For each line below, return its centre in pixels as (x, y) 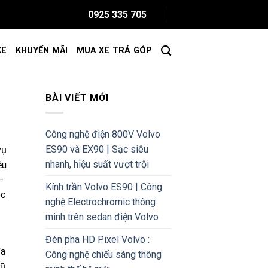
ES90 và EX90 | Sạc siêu (97, 149)
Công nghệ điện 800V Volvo (103, 134)
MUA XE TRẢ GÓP (114, 50)
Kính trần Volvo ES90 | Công (104, 187)
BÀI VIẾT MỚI (77, 98)
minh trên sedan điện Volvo (102, 217)
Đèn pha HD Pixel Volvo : (98, 239)
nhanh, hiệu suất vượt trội (97, 164)
